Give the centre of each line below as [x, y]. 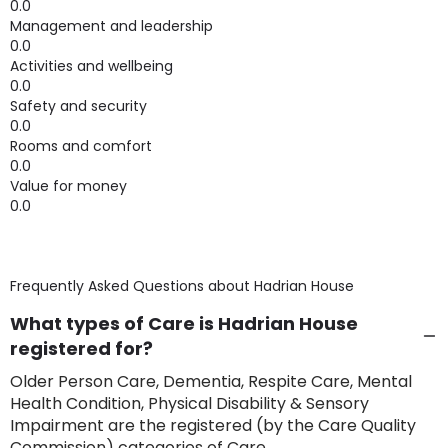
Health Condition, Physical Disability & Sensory [189, 403]
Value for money [68, 186]
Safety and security [78, 106]
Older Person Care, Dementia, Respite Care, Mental [211, 381]
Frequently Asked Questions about [132, 286]
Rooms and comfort [81, 146]
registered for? [81, 348]
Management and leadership [111, 26]
